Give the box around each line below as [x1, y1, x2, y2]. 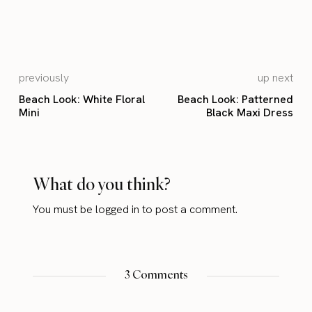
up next [257, 70, 293, 86]
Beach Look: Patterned [177, 92, 293, 107]
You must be [33, 202, 96, 217]
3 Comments [122, 267, 190, 282]
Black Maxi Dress [205, 105, 293, 120]
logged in [95, 202, 140, 217]
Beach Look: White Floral [19, 92, 146, 107]
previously [19, 70, 70, 86]
